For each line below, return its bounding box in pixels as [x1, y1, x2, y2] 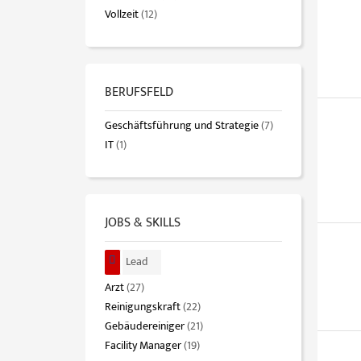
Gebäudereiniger [105, 317, 185, 337]
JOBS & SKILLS [105, 212, 180, 234]
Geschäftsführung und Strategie [105, 116, 259, 136]
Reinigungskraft [105, 297, 180, 317]
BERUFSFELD [105, 81, 173, 104]
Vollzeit [105, 5, 139, 25]
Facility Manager [105, 336, 181, 356]
